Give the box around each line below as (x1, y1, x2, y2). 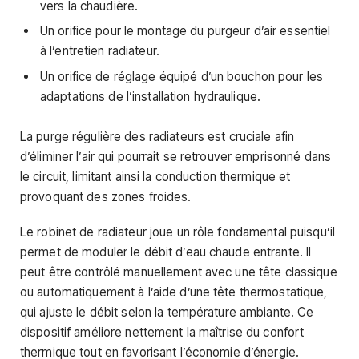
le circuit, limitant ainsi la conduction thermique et (20, 169, 291, 185)
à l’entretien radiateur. (40, 43, 159, 59)
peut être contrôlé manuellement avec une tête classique (20, 264, 337, 280)
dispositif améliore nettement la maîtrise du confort (20, 324, 305, 340)
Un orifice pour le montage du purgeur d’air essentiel (40, 23, 331, 39)
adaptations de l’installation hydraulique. (40, 89, 261, 105)
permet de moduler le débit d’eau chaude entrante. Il (20, 244, 312, 260)
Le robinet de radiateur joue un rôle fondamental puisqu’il (20, 224, 336, 240)
